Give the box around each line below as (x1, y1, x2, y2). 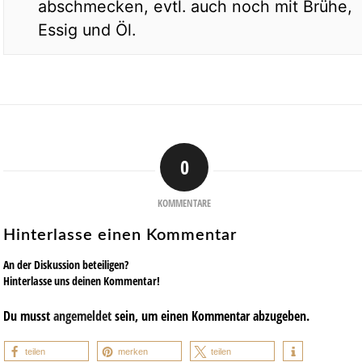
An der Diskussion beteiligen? (3, 256, 128, 272)
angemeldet (53, 306, 112, 325)
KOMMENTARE (158, 196, 211, 210)
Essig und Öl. (38, 19, 136, 40)
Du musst (3, 306, 53, 325)
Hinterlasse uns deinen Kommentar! (3, 272, 160, 288)
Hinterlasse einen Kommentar (3, 226, 237, 243)
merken (118, 347, 148, 357)
